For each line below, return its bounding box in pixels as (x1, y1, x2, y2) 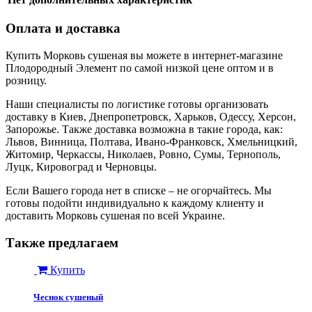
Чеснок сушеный (33, 291, 103, 302)
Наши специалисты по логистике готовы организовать (6, 98, 268, 111)
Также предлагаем (6, 235, 118, 250)
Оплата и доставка (6, 21, 120, 36)
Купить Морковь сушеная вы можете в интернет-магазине (6, 49, 283, 62)
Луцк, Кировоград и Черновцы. (6, 161, 157, 173)
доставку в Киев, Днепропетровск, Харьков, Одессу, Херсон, (6, 111, 296, 123)
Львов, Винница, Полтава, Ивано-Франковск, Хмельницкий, (6, 136, 297, 148)
